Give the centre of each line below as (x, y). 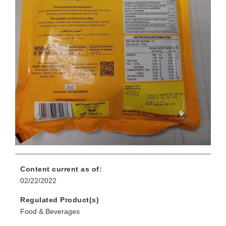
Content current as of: (61, 169)
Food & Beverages (50, 211)
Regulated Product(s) (60, 200)
